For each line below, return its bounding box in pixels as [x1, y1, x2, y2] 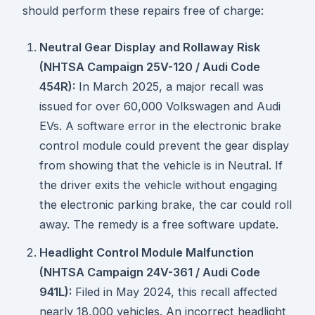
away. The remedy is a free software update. [39, 217, 278, 232]
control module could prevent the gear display [39, 139, 289, 153]
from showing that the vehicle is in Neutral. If [39, 158, 283, 173]
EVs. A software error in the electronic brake [39, 119, 281, 134]
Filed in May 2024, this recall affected [72, 285, 277, 300]
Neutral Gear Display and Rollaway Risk [39, 40, 260, 55]
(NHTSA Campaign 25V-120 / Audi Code [39, 60, 260, 75]
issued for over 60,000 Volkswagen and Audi [39, 99, 281, 114]
